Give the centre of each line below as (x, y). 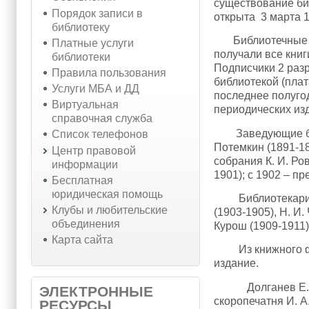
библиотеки (81, 57)
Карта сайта (82, 240)
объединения (86, 224)
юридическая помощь (107, 194)
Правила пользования (109, 72)
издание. (237, 263)
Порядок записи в (97, 13)
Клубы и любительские (109, 210)
